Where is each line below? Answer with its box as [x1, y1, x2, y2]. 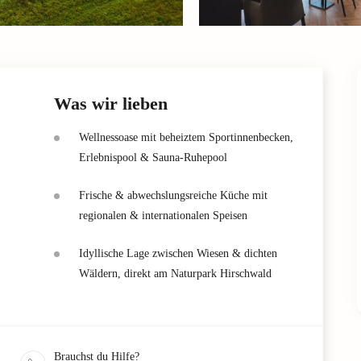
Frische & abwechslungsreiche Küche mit [79, 189, 268, 201]
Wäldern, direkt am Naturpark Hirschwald [79, 267, 272, 280]
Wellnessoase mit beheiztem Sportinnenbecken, [79, 131, 293, 143]
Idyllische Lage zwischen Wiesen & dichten [79, 247, 277, 259]
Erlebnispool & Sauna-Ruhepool [79, 151, 227, 164]
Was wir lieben [54, 93, 168, 114]
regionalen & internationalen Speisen [79, 209, 247, 222]
